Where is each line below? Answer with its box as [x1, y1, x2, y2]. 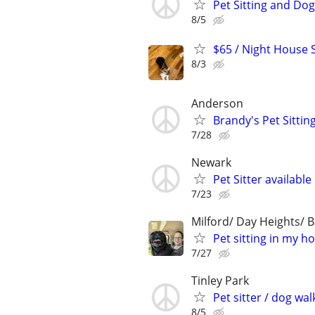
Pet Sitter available [213, 171, 311, 187]
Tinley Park [191, 273, 249, 289]
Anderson [191, 95, 243, 111]
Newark [191, 154, 231, 170]
